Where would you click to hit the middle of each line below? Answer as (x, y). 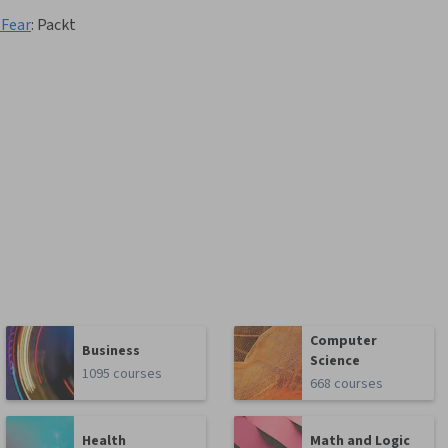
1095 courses (122, 374)
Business (111, 351)
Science (335, 361)
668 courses (347, 384)
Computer (344, 341)
